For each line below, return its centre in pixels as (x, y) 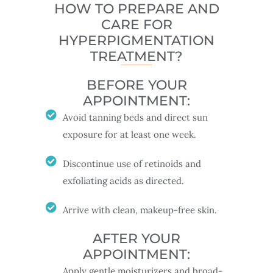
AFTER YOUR (136, 238)
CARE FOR (136, 24)
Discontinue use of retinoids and (132, 163)
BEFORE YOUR (136, 85)
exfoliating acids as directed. (123, 180)
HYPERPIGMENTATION (136, 40)
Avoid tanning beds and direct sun (135, 117)
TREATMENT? (136, 56)
